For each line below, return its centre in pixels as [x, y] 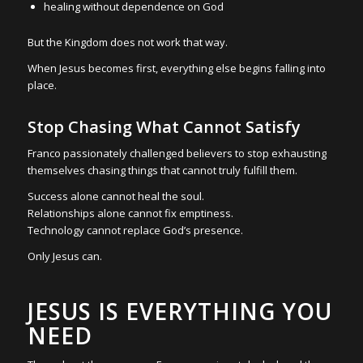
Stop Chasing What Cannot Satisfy [164, 127]
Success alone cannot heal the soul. [115, 196]
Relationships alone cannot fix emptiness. [130, 214]
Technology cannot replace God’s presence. [135, 231]
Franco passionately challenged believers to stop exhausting [177, 154]
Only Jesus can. [64, 256]
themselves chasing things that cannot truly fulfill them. [162, 171]
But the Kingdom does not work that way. [127, 42]
